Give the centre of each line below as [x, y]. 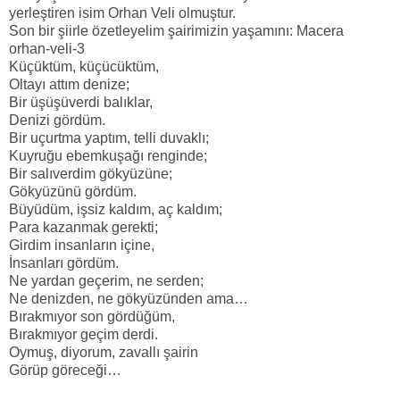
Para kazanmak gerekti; [83, 228]
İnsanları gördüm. [64, 263]
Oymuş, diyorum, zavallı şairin [104, 353]
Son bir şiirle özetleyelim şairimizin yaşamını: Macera [176, 31]
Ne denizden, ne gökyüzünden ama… [129, 299]
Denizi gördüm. [57, 121]
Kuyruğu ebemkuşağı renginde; [108, 156]
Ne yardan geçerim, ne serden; [106, 281]
